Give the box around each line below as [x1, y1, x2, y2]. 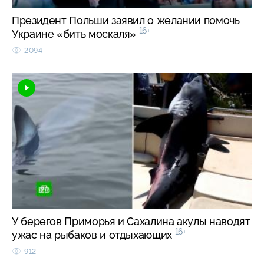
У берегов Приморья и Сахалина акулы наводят [12, 214, 250, 227]
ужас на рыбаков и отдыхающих [12, 228, 175, 241]
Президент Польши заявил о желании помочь [12, 14, 240, 27]
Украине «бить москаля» [12, 27, 139, 40]
